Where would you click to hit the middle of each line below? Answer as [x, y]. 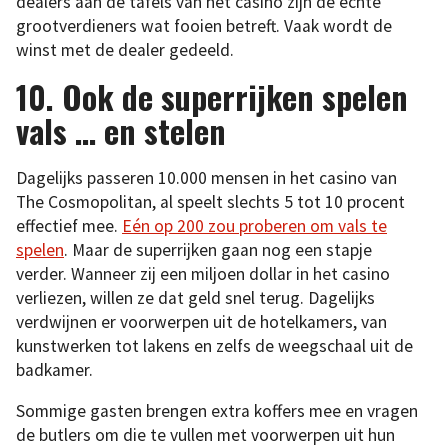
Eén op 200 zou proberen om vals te [254, 225]
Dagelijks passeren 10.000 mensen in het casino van [206, 177]
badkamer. [54, 369]
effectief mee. [69, 225]
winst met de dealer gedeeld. [125, 50]
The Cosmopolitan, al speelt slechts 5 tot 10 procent [210, 201]
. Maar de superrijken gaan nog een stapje [218, 249]
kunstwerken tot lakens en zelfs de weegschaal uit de [214, 345]
